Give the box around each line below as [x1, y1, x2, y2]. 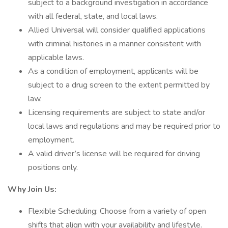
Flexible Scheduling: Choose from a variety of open [28, 206, 206, 217]
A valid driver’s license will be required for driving [28, 148, 200, 159]
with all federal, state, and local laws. [28, 11, 158, 22]
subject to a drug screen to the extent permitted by [28, 79, 210, 91]
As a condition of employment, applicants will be [28, 66, 198, 77]
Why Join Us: [8, 184, 56, 195]
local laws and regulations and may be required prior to [28, 121, 220, 132]
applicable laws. [28, 52, 84, 63]
